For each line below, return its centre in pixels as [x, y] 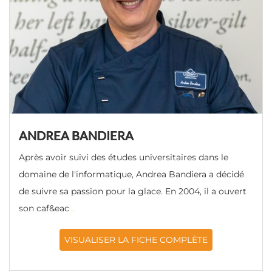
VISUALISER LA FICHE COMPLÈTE [136, 240]
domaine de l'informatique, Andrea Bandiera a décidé [131, 174]
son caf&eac [44, 208]
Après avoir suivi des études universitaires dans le [124, 157]
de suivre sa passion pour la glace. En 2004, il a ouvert [133, 191]
